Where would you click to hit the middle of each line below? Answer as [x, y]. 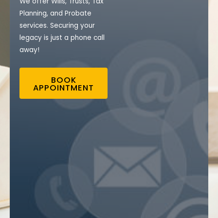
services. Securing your [57, 25]
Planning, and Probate [55, 13]
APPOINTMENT [64, 88]
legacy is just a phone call [62, 37]
